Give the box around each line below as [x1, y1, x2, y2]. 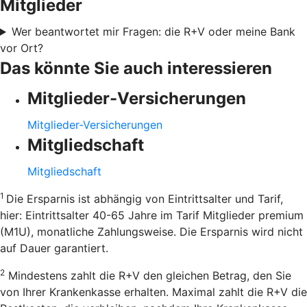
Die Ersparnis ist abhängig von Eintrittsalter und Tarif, [6, 192, 283, 206]
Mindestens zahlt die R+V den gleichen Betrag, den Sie [5, 269, 291, 283]
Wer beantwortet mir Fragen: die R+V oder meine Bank [11, 25, 295, 39]
